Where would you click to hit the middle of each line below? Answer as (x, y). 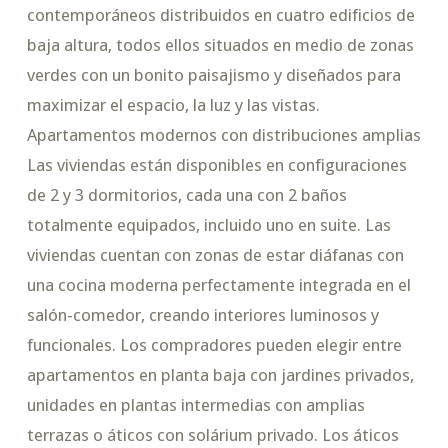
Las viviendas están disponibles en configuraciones (216, 165)
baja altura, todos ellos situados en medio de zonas (220, 45)
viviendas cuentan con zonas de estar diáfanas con (215, 255)
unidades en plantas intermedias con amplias (195, 405)
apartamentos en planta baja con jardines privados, (220, 375)
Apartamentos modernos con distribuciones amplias (223, 135)
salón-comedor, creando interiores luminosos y (202, 315)
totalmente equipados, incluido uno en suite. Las (208, 225)
